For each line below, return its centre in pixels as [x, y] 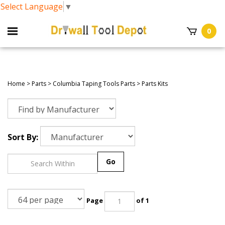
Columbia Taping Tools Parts [94, 83]
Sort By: [23, 137]
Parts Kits [155, 83]
